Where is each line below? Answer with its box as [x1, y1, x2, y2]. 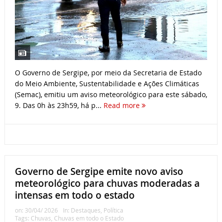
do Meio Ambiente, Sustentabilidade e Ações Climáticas [14, 78, 199, 88]
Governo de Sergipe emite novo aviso [14, 165, 183, 178]
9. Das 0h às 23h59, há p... [14, 100, 104, 110]
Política [103, 206, 123, 214]
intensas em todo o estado [14, 188, 135, 202]
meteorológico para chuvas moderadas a [14, 176, 200, 190]
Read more [103, 100, 142, 110]
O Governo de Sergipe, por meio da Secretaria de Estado [14, 67, 202, 77]
